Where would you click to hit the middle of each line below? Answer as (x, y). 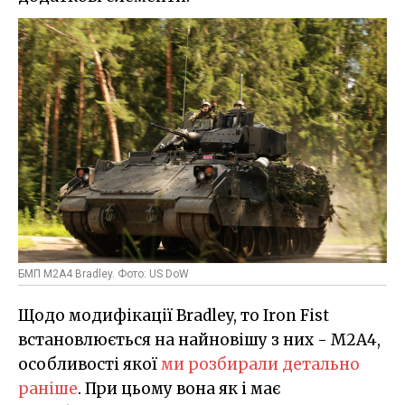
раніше (48, 389)
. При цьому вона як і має (179, 389)
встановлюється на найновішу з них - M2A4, (199, 340)
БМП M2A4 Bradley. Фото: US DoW (104, 274)
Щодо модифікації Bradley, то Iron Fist (174, 316)
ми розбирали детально (260, 365)
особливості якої (89, 365)
